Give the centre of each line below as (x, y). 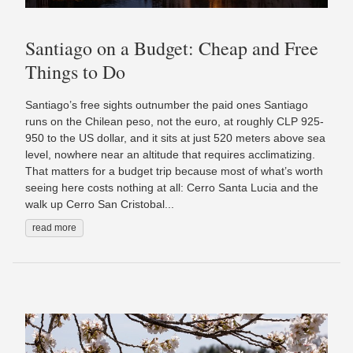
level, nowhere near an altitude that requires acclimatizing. (170, 154)
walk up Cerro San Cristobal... (100, 204)
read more (54, 227)
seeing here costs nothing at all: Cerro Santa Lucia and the (172, 187)
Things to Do (75, 72)
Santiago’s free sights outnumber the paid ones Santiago (167, 104)
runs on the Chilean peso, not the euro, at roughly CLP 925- (175, 121)
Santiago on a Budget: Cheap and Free (172, 48)
